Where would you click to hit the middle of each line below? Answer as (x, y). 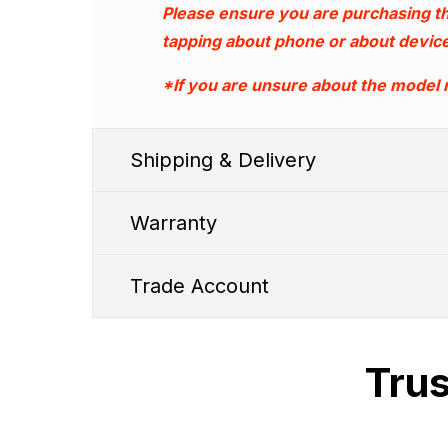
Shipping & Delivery (223, 159)
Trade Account (199, 285)
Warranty (173, 222)
